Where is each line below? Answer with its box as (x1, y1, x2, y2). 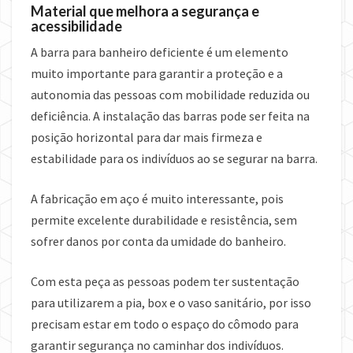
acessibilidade (31, 17, 122, 35)
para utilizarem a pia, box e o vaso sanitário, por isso (31, 295, 311, 311)
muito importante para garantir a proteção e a (31, 65, 283, 82)
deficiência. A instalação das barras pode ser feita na (31, 108, 310, 124)
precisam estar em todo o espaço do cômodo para (31, 316, 299, 333)
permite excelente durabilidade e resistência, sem (31, 212, 297, 229)
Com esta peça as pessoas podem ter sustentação (31, 273, 299, 290)
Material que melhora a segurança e (31, 2, 259, 20)
